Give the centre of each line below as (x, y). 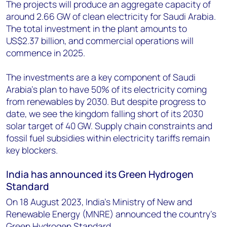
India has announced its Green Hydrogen (100, 174)
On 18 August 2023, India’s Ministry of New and (99, 202)
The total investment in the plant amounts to (97, 28)
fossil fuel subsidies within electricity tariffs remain (108, 138)
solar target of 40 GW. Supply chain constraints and (109, 126)
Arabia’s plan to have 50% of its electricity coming (106, 89)
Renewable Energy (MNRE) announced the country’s (111, 214)
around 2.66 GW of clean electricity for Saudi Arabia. (111, 16)
